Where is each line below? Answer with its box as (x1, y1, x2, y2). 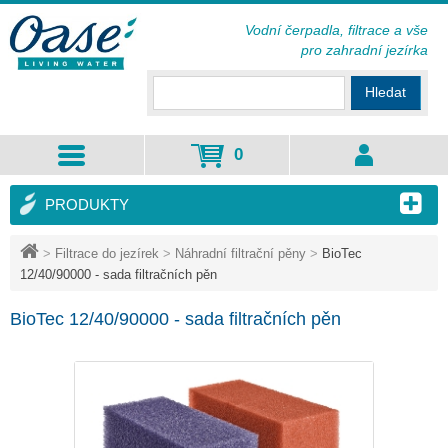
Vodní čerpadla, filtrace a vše (245, 22, 428, 38)
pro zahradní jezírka (301, 42, 428, 58)
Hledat (365, 84, 406, 100)
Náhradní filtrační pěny (175, 246, 306, 261)
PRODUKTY (45, 196, 129, 213)
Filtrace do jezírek (55, 246, 159, 261)
